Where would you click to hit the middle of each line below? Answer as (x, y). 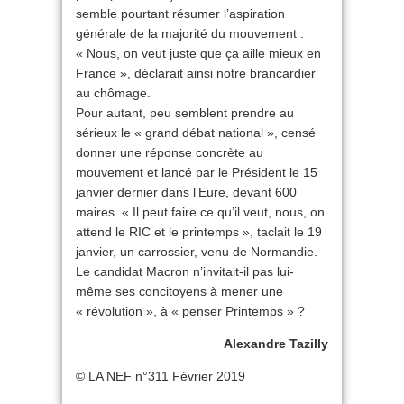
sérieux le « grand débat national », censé (196, 133)
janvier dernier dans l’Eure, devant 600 (186, 192)
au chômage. (113, 93)
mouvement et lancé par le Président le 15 (197, 172)
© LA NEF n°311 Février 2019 (161, 376)
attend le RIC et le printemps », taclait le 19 (199, 232)
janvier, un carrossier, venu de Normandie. (197, 252)
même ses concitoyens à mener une (179, 291)
